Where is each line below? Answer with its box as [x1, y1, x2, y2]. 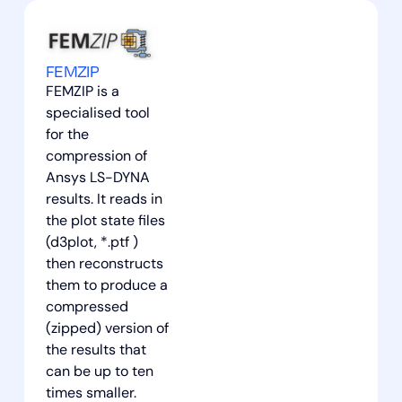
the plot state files [45, 214, 165, 230]
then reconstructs [45, 258, 163, 273]
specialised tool [45, 107, 150, 122]
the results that [45, 344, 146, 359]
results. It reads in [45, 193, 162, 208]
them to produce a [45, 279, 168, 294]
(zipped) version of [45, 322, 169, 337]
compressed [45, 301, 128, 316]
